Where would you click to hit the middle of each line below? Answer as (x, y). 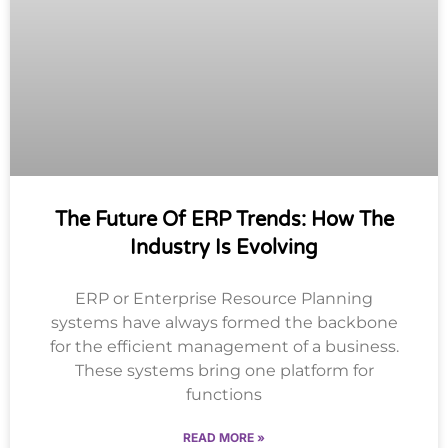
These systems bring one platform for (224, 371)
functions (224, 395)
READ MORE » (224, 438)
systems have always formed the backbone (224, 323)
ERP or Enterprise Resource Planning (224, 299)
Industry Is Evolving (224, 248)
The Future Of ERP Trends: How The (224, 220)
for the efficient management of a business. (224, 347)
